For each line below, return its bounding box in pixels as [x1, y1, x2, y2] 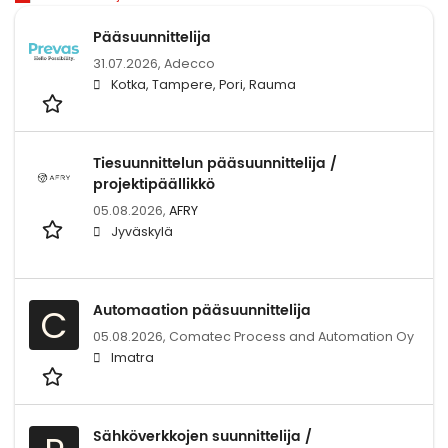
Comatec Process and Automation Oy [169, 328, 414, 346]
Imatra [111, 349, 154, 367]
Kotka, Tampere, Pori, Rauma [111, 76, 296, 94]
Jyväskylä [111, 223, 173, 241]
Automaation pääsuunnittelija [93, 299, 311, 323]
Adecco [164, 55, 215, 73]
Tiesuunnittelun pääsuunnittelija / [93, 152, 337, 176]
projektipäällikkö [93, 173, 215, 197]
